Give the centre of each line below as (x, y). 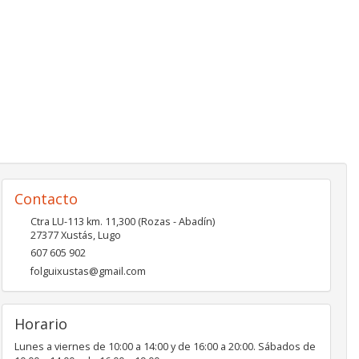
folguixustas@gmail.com (88, 271)
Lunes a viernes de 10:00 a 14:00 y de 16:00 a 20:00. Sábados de (165, 347)
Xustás (77, 235)
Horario (40, 324)
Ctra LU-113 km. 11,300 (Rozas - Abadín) (122, 222)
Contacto (46, 199)
